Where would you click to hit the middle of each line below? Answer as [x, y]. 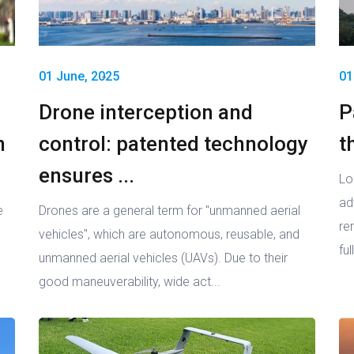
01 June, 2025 [79, 77]
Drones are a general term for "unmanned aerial [169, 211]
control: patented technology [173, 144]
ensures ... [87, 176]
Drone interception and [146, 113]
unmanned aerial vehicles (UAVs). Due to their [163, 258]
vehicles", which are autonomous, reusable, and [169, 235]
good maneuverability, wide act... [130, 282]
